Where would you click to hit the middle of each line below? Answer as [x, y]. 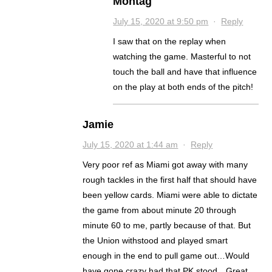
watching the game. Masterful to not [182, 57]
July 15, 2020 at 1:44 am [131, 145]
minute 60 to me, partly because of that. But [167, 226]
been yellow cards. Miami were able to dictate [170, 195]
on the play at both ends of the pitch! [183, 87]
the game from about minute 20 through [160, 210]
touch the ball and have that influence [185, 72]
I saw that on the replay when [170, 42]
